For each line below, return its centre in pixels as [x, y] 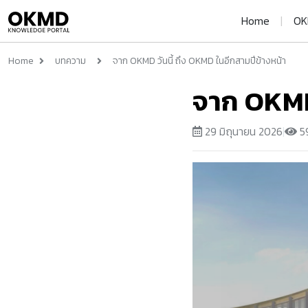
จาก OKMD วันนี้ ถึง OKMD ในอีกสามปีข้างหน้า [199, 61]
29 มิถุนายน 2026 [242, 131]
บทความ [70, 61]
